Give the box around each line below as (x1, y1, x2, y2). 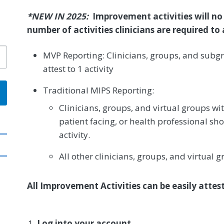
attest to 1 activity (43, 63, 113, 74)
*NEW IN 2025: (27, 10, 92, 22)
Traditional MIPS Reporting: (43, 84, 154, 96)
